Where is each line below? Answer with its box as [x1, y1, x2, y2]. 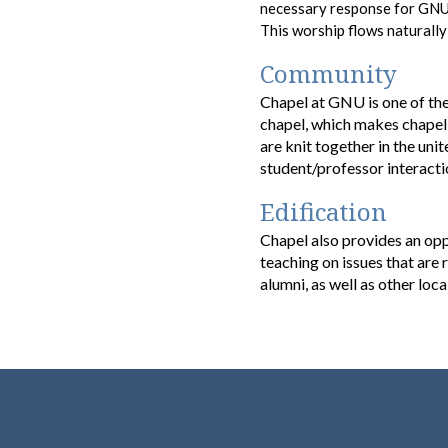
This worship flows [260, 20, 388, 39]
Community [260, 56, 398, 90]
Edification [260, 194, 388, 228]
